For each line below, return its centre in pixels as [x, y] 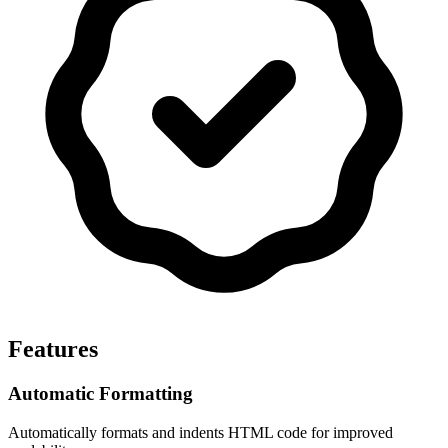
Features [53, 349]
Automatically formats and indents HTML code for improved [200, 432]
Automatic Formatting [100, 394]
